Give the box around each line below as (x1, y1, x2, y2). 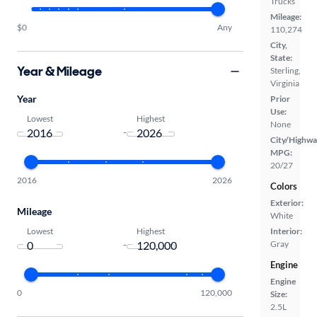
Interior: (270, 226, 302, 236)
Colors (270, 180, 297, 192)
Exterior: (270, 197, 304, 208)
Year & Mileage (17, 62, 102, 80)
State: (270, 52, 292, 63)
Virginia (270, 78, 299, 88)
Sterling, (270, 65, 301, 76)
